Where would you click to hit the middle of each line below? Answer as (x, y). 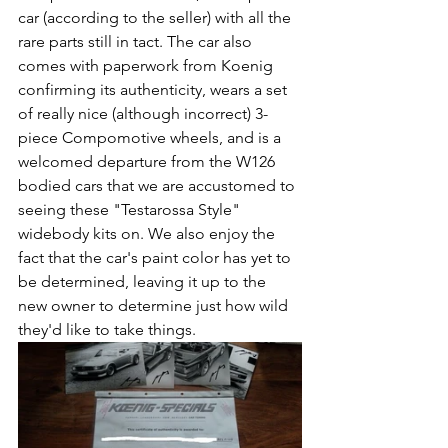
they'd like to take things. (107, 329)
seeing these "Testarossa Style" (131, 209)
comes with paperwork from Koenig (147, 65)
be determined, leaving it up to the (144, 281)
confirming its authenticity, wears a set (154, 89)
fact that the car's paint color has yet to (156, 257)
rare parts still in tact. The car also (137, 41)
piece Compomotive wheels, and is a (151, 137)
